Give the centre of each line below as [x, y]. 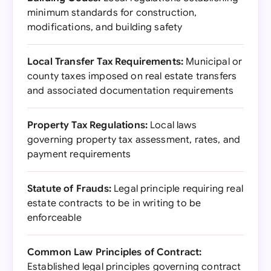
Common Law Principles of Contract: [115, 252]
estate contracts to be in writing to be [114, 203]
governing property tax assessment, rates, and [134, 140]
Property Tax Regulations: [87, 125]
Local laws [172, 125]
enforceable [54, 218]
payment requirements [79, 154]
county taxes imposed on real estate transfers [132, 76]
